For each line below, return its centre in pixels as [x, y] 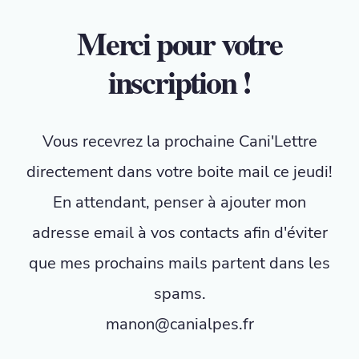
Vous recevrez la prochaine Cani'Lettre [179, 141]
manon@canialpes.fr [179, 324]
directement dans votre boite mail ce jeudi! [179, 172]
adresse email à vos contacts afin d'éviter [179, 233]
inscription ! [179, 81]
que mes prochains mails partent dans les [179, 263]
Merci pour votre [179, 43]
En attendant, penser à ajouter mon [179, 202]
